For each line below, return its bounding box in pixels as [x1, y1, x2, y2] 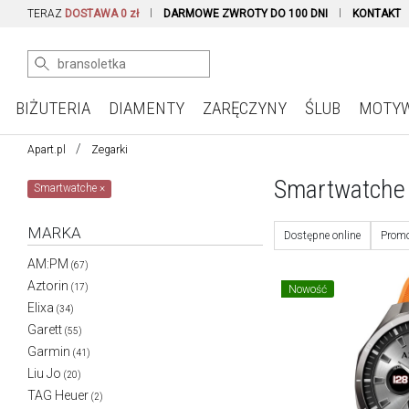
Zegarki [91, 143, 128, 156]
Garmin [27, 344, 70, 359]
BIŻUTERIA [15, 98, 90, 119]
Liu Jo [27, 366, 61, 381]
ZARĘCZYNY [202, 98, 287, 119]
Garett [27, 322, 62, 337]
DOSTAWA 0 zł [65, 7, 139, 20]
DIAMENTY [108, 98, 184, 119]
